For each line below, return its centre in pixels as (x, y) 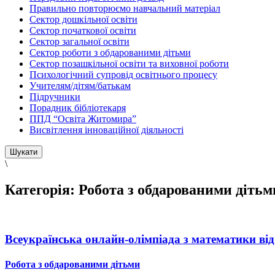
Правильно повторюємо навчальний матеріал (125, 8)
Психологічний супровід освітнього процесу (123, 74)
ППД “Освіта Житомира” (83, 118)
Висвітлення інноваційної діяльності (107, 130)
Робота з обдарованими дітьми (72, 265)
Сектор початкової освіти (83, 30)
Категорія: (42, 189)
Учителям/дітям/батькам (80, 85)
